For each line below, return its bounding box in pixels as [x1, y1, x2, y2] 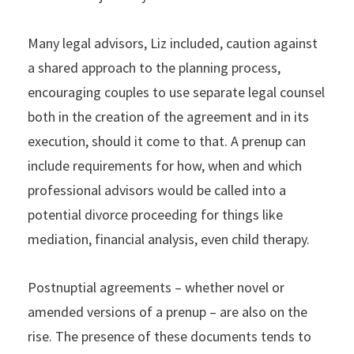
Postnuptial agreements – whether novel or [28, 277, 284, 296]
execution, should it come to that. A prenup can [28, 131, 306, 150]
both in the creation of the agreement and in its [28, 107, 309, 126]
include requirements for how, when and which [28, 156, 302, 175]
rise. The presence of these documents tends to [28, 326, 311, 345]
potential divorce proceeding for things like [28, 205, 283, 224]
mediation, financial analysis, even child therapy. [28, 229, 310, 248]
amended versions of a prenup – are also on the [28, 302, 307, 321]
